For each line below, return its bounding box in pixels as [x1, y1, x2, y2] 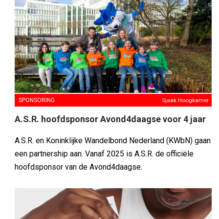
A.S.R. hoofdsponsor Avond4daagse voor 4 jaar [15, 114, 206, 125]
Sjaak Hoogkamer [162, 97, 209, 104]
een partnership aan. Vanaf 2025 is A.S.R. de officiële [15, 149, 194, 159]
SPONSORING [19, 97, 55, 104]
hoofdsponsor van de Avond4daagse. [15, 162, 142, 172]
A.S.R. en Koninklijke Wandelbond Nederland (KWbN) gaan [15, 136, 211, 146]
